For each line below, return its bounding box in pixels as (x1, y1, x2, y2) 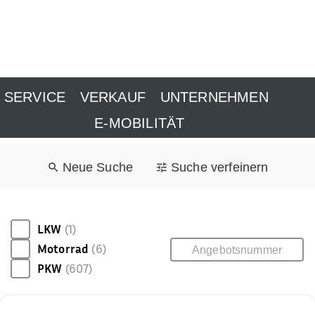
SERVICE (4, 89, 66, 105)
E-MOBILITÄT (94, 115, 185, 131)
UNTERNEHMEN (160, 89, 269, 105)
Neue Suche (62, 160, 134, 174)
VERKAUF (79, 89, 146, 105)
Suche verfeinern (171, 160, 269, 174)
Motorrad (37, 241, 89, 256)
